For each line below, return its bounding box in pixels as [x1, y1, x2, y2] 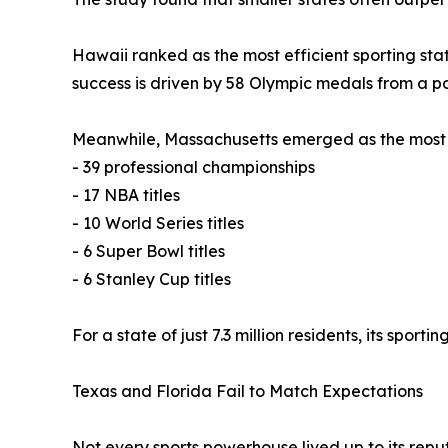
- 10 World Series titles [72, 212, 244, 233]
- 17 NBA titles [72, 184, 180, 205]
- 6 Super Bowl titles [72, 240, 225, 261]
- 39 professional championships [72, 156, 315, 177]
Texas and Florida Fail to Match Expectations [72, 380, 423, 401]
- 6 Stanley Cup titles [72, 268, 231, 289]
